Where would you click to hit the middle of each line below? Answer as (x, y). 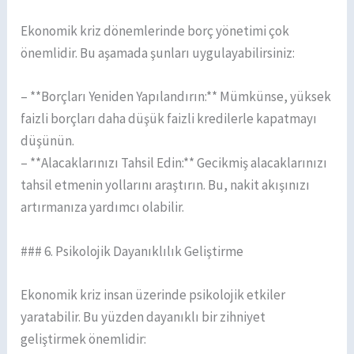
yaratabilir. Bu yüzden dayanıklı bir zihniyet (143, 316)
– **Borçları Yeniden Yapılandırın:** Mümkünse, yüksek (176, 97)
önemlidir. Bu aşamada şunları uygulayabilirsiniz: (158, 53)
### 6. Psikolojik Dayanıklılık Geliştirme (132, 251)
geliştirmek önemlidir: (84, 339)
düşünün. (48, 141)
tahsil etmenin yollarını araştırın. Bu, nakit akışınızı (166, 185)
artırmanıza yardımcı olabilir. (103, 207)
